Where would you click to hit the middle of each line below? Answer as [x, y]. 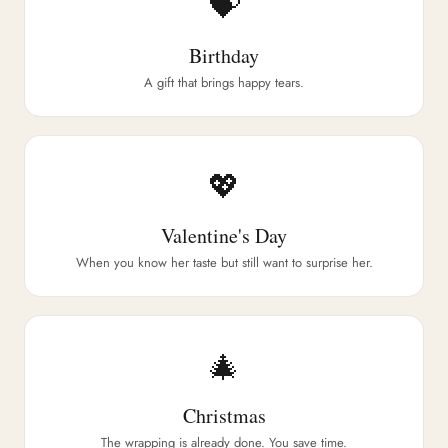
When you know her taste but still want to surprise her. [224, 262]
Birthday [224, 55]
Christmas [224, 415]
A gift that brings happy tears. [224, 82]
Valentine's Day [224, 235]
